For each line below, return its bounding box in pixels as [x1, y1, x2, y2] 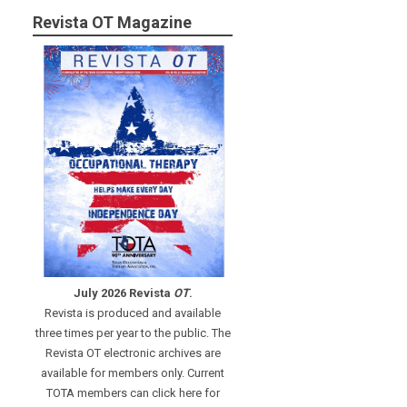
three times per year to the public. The [35, 325, 231, 340]
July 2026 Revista [73, 285, 174, 300]
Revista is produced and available [45, 305, 221, 320]
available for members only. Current [41, 365, 224, 380]
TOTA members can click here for [45, 385, 220, 400]
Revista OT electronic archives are [45, 345, 221, 360]
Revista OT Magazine [33, 13, 192, 33]
